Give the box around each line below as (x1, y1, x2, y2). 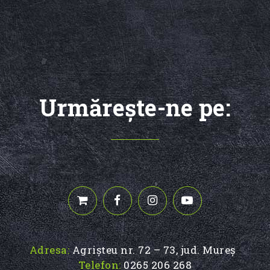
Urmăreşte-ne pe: (39, 92, 231, 122)
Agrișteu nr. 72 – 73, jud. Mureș (69, 243, 238, 257)
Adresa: (29, 243, 69, 257)
